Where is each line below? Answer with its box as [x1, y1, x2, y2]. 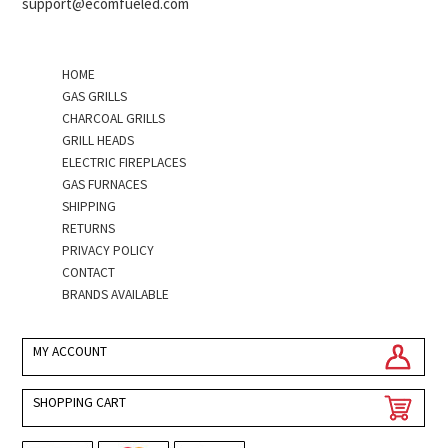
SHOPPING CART [33, 394, 127, 412]
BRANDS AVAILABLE [62, 285, 170, 303]
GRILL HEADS [62, 131, 135, 149]
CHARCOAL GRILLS [62, 109, 166, 127]
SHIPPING [62, 197, 117, 215]
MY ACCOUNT [33, 342, 108, 360]
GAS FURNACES [62, 175, 148, 193]
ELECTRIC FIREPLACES [62, 153, 187, 171]
